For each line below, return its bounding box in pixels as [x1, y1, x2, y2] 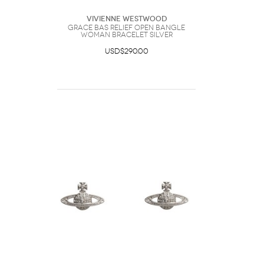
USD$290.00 [104, 47, 148, 55]
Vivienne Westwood [86, 15, 167, 23]
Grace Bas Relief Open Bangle [68, 24, 185, 32]
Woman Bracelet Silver [80, 31, 173, 39]
